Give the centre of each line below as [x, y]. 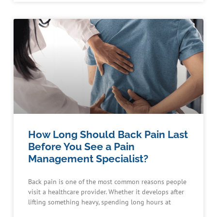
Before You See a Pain [81, 147]
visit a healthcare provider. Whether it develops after [106, 192]
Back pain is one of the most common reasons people [107, 182]
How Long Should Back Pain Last [108, 135]
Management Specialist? [88, 159]
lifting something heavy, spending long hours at [99, 202]
